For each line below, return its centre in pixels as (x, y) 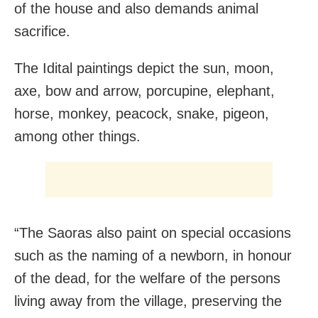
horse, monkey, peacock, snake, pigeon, (142, 113)
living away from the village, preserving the (148, 301)
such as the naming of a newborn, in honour (153, 255)
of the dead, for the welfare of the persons (147, 278)
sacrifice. (42, 31)
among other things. (77, 136)
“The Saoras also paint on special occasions (153, 232)
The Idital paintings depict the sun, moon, (144, 68)
